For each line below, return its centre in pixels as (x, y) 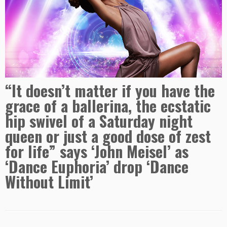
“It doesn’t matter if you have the (110, 90)
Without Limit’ (49, 181)
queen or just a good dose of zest (108, 136)
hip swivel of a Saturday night (99, 121)
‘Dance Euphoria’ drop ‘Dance (97, 166)
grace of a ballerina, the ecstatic (108, 105)
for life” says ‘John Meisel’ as (97, 151)
